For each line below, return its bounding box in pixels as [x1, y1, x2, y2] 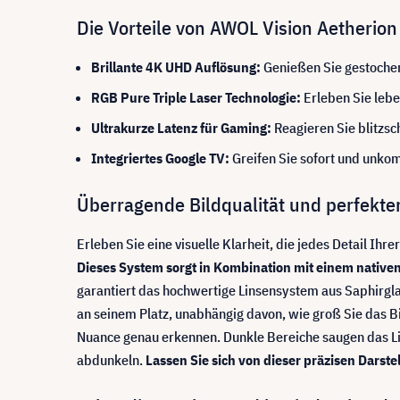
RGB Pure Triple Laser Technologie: [91, 88, 301, 107]
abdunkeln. [77, 351, 146, 370]
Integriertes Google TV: [91, 149, 232, 168]
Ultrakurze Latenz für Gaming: [91, 119, 271, 137]
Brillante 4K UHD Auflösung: [91, 58, 261, 77]
